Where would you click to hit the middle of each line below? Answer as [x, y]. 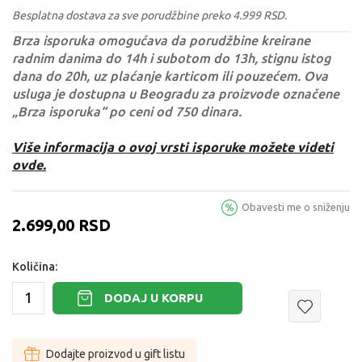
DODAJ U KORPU [154, 298]
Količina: [35, 266]
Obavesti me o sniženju [296, 206]
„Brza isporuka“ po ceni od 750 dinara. [127, 111]
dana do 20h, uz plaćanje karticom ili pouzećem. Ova [170, 76]
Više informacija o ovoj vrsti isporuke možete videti [173, 147]
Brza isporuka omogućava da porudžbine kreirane [161, 40]
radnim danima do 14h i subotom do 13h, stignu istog [171, 58]
